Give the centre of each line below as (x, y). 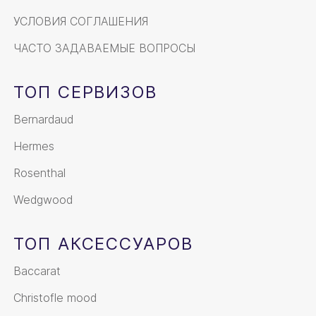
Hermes (34, 146)
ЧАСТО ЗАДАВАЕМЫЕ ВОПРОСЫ (104, 48)
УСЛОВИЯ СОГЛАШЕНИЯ (81, 22)
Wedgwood (43, 200)
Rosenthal (39, 173)
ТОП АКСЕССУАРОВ (103, 244)
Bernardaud (43, 120)
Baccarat (37, 271)
